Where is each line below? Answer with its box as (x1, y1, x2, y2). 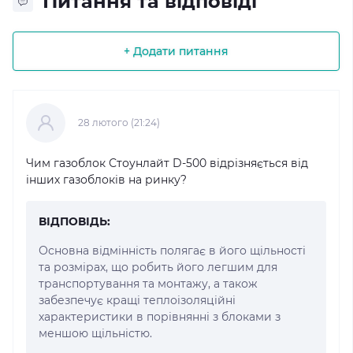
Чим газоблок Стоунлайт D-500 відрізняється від (26, 155, 308, 170)
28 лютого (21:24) (78, 116, 160, 128)
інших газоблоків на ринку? (26, 172, 187, 187)
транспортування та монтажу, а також (39, 276, 258, 291)
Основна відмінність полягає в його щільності (39, 243, 306, 258)
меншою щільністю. (39, 325, 152, 340)
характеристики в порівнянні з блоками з (39, 309, 281, 324)
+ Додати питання (124, 43, 229, 58)
